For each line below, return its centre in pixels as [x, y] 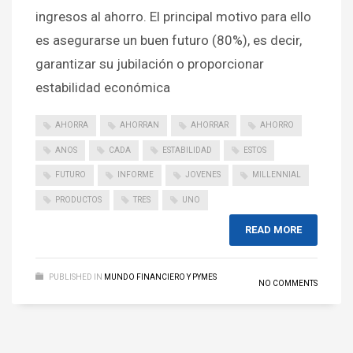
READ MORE [273, 229]
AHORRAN [139, 125]
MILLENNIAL [277, 175]
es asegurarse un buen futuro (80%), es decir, [169, 41]
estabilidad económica [103, 88]
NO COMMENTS [288, 283]
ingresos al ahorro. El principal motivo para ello [173, 17]
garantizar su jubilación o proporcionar [150, 64]
